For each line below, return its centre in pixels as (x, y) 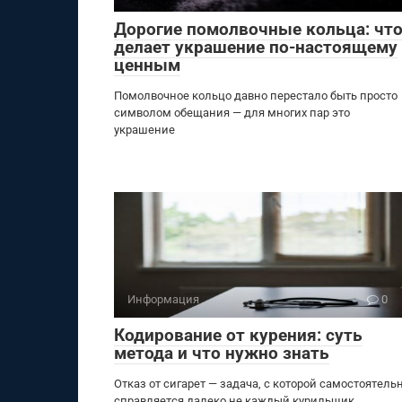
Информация (163, 299)
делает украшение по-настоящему (256, 47)
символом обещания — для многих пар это (232, 113)
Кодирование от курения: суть (238, 335)
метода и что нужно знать (222, 353)
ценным (147, 65)
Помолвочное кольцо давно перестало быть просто (256, 96)
